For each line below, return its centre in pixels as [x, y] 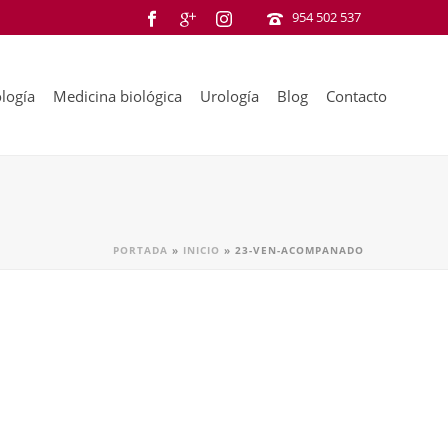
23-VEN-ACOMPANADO [299, 250]
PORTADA [140, 250]
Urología [229, 96]
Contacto [356, 96]
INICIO [201, 250]
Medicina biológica [117, 96]
